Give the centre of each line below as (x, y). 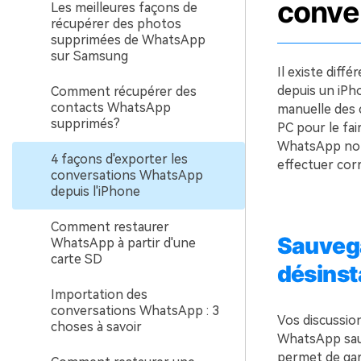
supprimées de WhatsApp (128, 40)
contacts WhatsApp (111, 108)
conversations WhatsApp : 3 (135, 311)
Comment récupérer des (124, 91)
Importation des (99, 295)
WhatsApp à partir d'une (123, 243)
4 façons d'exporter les (119, 159)
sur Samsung (89, 56)
